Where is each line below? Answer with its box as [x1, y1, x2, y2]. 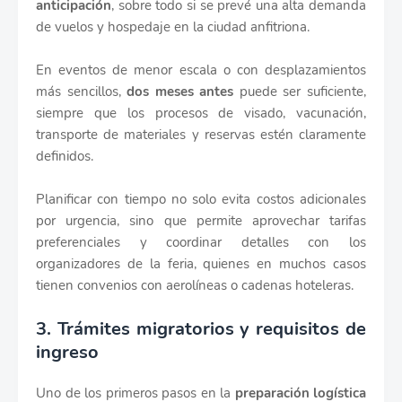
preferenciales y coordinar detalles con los [36, 233, 366, 252]
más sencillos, [36, 83, 127, 101]
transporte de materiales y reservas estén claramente [36, 126, 366, 144]
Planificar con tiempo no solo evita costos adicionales [36, 190, 366, 209]
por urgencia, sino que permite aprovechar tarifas [36, 212, 366, 231]
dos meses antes [127, 83, 234, 101]
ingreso [36, 340, 99, 365]
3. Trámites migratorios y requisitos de [36, 317, 366, 342]
